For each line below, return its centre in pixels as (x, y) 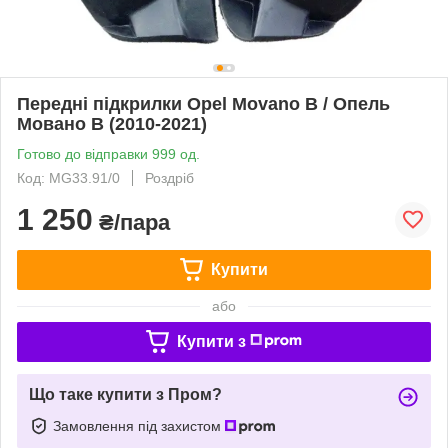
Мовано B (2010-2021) (112, 123)
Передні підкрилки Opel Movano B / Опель (203, 103)
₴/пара (131, 222)
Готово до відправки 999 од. (108, 153)
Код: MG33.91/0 (68, 177)
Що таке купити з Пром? (125, 394)
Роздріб (169, 177)
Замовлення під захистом (139, 425)
